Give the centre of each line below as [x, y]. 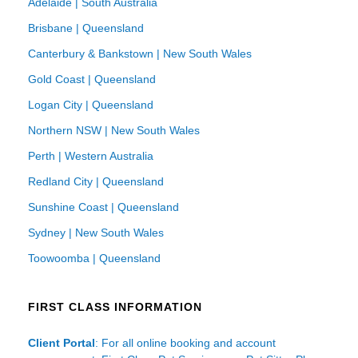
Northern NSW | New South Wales [114, 131]
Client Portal [62, 343]
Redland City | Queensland [96, 182]
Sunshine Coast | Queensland [103, 207]
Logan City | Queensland [91, 105]
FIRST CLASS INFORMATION [115, 307]
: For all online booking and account [185, 343]
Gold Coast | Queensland [92, 80]
